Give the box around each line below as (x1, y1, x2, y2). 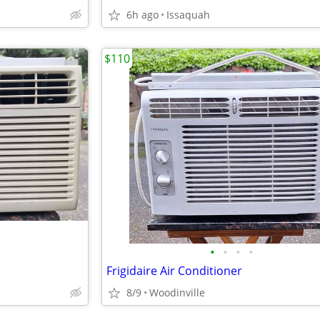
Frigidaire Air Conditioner (106, 263, 242, 279)
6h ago (126, 8, 159, 21)
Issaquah (166, 8, 210, 21)
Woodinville (149, 286, 205, 299)
